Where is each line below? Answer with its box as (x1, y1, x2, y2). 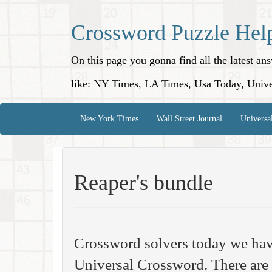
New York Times (80, 114, 138, 123)
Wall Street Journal (157, 114, 222, 123)
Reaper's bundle (74, 171, 213, 195)
